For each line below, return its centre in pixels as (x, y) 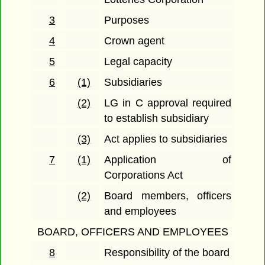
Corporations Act (144, 175)
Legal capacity (138, 62)
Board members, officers (168, 196)
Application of (168, 160)
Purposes (127, 20)
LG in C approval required (168, 103)
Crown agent (135, 41)
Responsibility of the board (167, 253)
